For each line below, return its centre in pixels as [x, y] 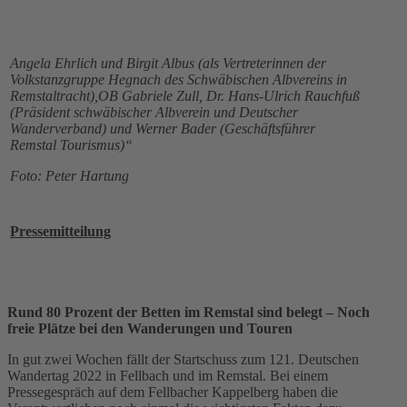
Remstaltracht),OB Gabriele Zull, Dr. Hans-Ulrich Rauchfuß [185, 96]
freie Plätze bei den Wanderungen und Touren [150, 329]
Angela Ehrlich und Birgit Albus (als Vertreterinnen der [168, 64]
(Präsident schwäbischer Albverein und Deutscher [154, 113]
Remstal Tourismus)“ [79, 145]
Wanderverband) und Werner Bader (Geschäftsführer [163, 129]
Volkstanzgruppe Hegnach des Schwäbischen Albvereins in [179, 80]
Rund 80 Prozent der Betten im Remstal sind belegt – [172, 313]
